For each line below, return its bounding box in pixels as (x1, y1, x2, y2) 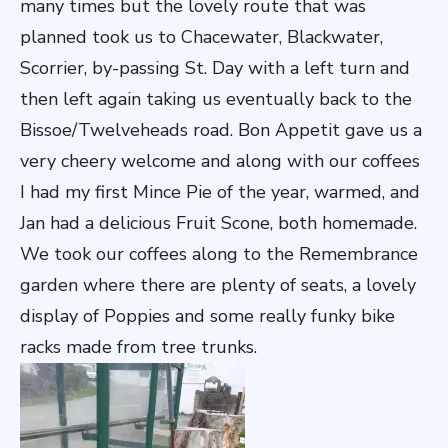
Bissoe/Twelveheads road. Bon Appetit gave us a (20, 118, 422, 142)
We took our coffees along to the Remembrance (20, 242, 418, 266)
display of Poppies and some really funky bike (20, 304, 395, 328)
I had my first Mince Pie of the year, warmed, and (20, 180, 420, 204)
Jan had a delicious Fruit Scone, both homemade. (20, 211, 417, 235)
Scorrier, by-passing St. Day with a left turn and (20, 56, 410, 80)
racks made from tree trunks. (20, 335, 257, 359)
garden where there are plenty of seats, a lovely (20, 273, 416, 297)
